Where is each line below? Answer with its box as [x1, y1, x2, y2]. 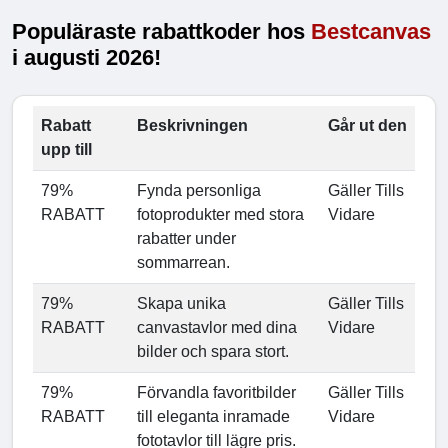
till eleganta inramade [137, 407, 290, 425]
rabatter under [137, 229, 236, 247]
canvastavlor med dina [137, 318, 297, 336]
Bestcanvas [311, 18, 431, 44]
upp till [41, 140, 92, 158]
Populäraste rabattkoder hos [12, 18, 311, 44]
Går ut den [328, 116, 407, 134]
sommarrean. [137, 253, 230, 271]
